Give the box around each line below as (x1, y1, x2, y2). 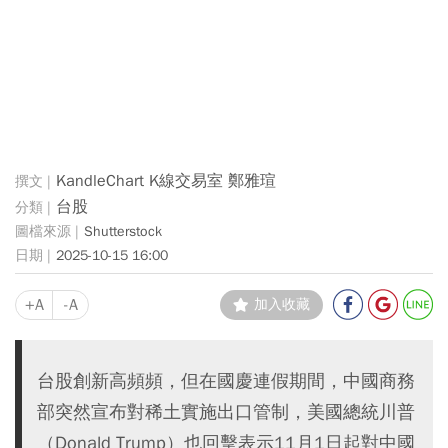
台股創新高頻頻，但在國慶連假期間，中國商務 (37, 368, 415, 392)
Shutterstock (84, 223, 162, 241)
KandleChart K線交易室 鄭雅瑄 (56, 171, 276, 192)
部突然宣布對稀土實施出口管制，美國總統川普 (37, 399, 415, 423)
